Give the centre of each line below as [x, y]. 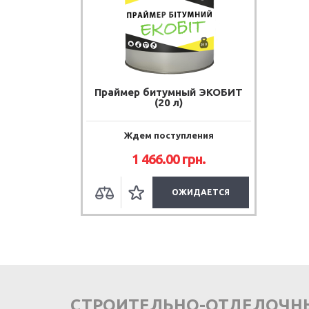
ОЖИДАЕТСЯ [201, 192]
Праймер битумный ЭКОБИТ [169, 92]
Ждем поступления [169, 135]
